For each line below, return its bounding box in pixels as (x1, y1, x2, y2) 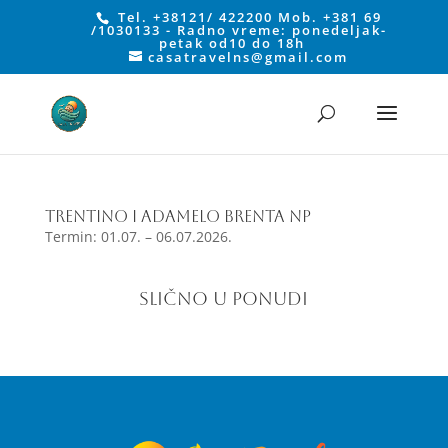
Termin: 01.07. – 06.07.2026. (44, 227, 232, 246)
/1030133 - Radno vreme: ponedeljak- (90, 20, 387, 39)
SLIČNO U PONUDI (139, 288, 309, 309)
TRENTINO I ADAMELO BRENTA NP (44, 207, 311, 226)
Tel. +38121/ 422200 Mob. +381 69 (112, 7, 382, 26)
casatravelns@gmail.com (148, 47, 349, 66)
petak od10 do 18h (159, 33, 306, 52)
